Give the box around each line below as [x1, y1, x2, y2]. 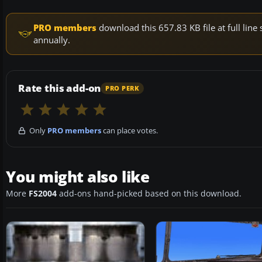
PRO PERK [105, 84, 140, 92]
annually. [33, 34, 70, 46]
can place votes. [101, 125, 158, 136]
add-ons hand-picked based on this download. [57, 188, 242, 199]
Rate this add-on [18, 81, 101, 95]
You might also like [6, 166, 150, 188]
